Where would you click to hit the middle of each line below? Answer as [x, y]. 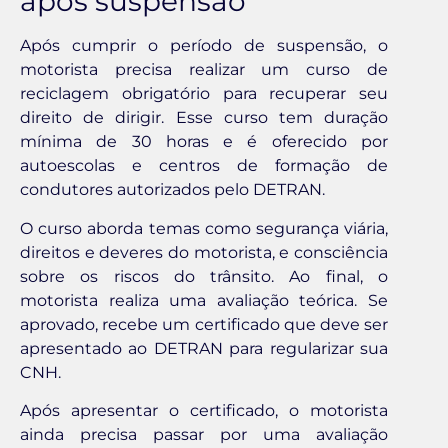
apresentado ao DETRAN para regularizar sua [204, 348]
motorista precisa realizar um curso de [204, 70]
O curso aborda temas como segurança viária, [204, 228]
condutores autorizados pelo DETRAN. [172, 190]
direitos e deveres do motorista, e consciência [204, 252]
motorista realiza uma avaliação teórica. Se [204, 300]
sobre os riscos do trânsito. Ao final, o [204, 276]
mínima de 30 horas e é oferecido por [204, 142]
